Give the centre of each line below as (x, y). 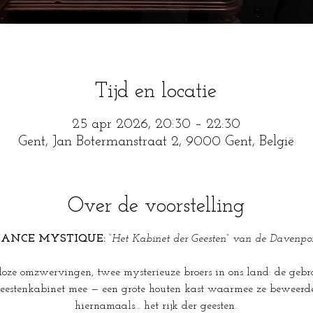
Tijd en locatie (156, 92)
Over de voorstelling (156, 206)
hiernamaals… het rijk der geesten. (156, 306)
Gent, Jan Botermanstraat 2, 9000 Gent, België (156, 142)
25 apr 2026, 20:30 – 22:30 (156, 124)
